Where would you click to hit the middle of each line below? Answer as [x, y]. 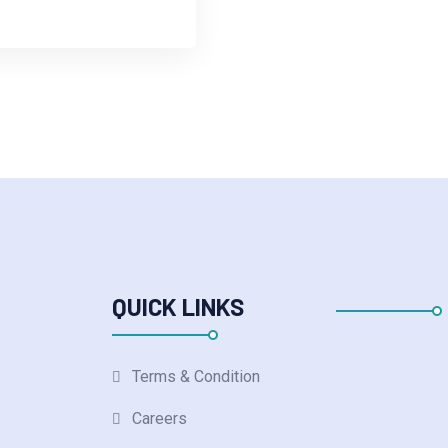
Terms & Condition [196, 377]
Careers [160, 419]
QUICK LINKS [178, 307]
